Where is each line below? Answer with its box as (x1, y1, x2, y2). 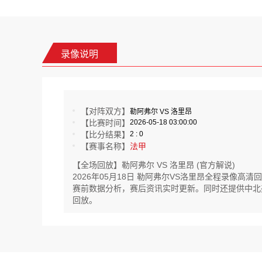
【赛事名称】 (81, 142, 130, 151)
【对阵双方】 (81, 106, 130, 116)
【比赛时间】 (81, 118, 130, 127)
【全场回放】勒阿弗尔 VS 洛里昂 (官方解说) (73, 160, 235, 170)
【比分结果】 (81, 130, 130, 139)
